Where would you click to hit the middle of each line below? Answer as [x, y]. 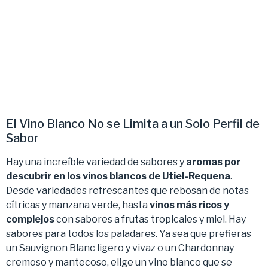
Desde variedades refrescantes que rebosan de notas [127, 191]
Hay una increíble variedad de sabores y [96, 162]
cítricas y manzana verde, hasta [78, 205]
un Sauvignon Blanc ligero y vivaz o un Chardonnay [120, 248]
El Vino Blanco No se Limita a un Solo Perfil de [133, 124]
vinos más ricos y [189, 205]
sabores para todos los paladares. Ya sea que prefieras [129, 234]
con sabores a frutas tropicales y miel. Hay [150, 220]
